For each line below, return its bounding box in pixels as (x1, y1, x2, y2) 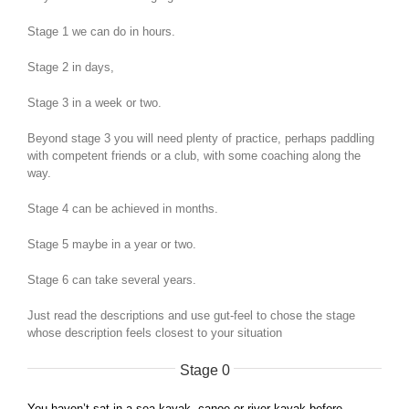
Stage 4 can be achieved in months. (27, 201, 218, 215)
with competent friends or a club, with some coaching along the (27, 148, 361, 163)
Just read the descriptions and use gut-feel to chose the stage (27, 308, 355, 322)
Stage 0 (179, 362, 230, 378)
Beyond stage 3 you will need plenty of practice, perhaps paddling (27, 131, 374, 145)
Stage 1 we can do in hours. (27, 24, 175, 38)
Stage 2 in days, (27, 59, 114, 74)
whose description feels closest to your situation (27, 325, 282, 340)
